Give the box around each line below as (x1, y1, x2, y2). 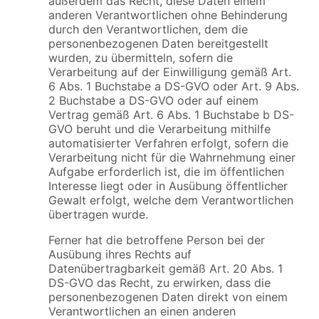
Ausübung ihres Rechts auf (48, 246, 192, 261)
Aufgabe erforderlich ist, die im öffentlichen (48, 164, 284, 179)
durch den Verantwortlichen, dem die (48, 21, 248, 36)
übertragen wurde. (48, 206, 148, 221)
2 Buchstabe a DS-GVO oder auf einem (48, 93, 258, 108)
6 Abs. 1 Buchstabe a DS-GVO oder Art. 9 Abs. (48, 78, 299, 93)
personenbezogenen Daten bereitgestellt (48, 36, 268, 51)
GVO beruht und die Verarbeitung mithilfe (48, 121, 271, 136)
